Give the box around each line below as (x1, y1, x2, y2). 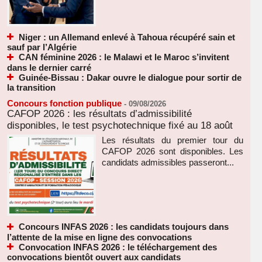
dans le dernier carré (7, 62, 91, 73)
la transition (7, 82, 56, 93)
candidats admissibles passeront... (101, 157, 234, 168)
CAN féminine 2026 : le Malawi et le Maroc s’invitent (19, 52, 229, 63)
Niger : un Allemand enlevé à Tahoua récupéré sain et (19, 32, 235, 42)
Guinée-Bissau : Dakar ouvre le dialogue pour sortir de (19, 72, 242, 82)
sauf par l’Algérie (7, 42, 77, 53)
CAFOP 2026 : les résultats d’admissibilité (7, 108, 192, 120)
